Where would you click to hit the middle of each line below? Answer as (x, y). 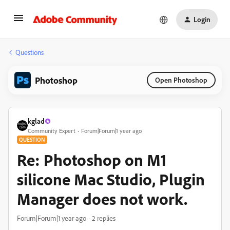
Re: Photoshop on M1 (92, 160)
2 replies (104, 218)
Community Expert (52, 131)
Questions (30, 52)
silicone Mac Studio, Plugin (111, 179)
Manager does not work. (102, 199)
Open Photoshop (181, 80)
